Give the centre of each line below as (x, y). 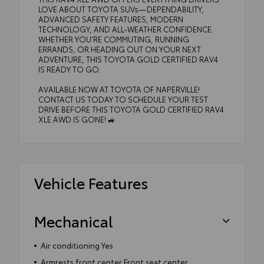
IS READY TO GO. (70, 69)
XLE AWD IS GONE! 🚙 (77, 119)
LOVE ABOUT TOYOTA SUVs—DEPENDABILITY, (121, 9)
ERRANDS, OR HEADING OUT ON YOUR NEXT (120, 49)
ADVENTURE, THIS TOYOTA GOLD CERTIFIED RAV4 (128, 59)
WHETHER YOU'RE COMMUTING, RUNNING (114, 39)
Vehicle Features (91, 182)
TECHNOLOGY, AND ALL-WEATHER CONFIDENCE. (126, 29)
